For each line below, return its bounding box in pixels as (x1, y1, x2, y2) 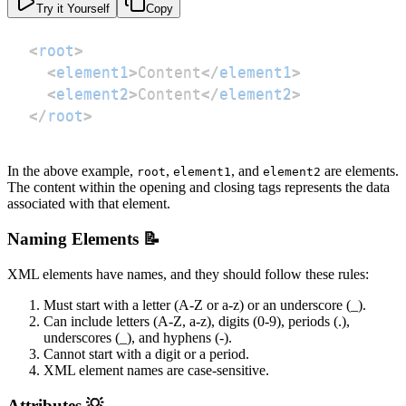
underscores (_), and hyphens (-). (43, 329, 232, 345)
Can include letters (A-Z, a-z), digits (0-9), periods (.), (43, 313, 350, 329)
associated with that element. (7, 196, 170, 212)
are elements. (321, 163, 399, 179)
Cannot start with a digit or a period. (43, 345, 249, 362)
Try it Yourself (36, 2, 110, 16)
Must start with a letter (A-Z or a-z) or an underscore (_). (43, 296, 366, 313)
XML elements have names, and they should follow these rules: (7, 266, 369, 282)
